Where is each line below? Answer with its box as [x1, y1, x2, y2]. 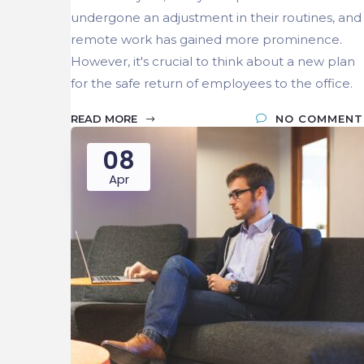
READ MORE [71, 111, 141, 125]
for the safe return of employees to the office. [71, 75, 353, 91]
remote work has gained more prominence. [71, 31, 342, 47]
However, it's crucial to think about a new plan [71, 53, 355, 69]
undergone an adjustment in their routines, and [71, 9, 362, 25]
